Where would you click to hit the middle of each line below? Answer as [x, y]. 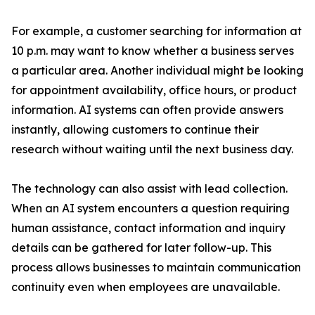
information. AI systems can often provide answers [147, 110]
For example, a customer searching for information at [156, 31]
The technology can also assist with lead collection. [149, 188]
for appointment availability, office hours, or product [154, 90]
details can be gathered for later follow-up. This [141, 247]
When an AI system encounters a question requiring [150, 208]
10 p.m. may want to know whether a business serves [153, 51]
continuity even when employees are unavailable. [146, 287]
